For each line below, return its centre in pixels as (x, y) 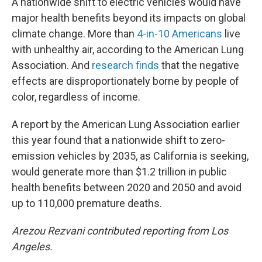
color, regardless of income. (76, 97)
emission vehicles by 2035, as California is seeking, (130, 156)
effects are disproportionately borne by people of (125, 81)
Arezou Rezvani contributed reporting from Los (120, 231)
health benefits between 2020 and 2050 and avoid (127, 187)
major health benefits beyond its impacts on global (129, 18)
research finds (125, 65)
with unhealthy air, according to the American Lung (128, 49)
